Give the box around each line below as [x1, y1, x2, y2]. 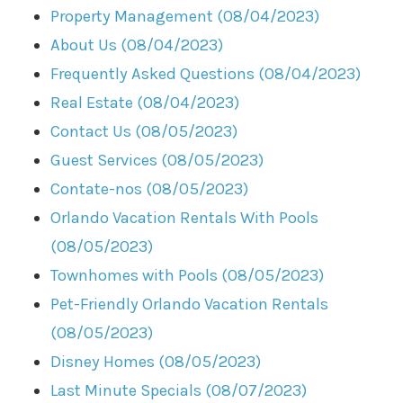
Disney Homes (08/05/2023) [50, 351, 262, 372]
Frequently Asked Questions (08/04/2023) [50, 63, 362, 84]
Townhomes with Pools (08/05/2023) [50, 264, 325, 285]
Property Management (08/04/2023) [50, 5, 320, 26]
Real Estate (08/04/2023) [50, 92, 240, 112]
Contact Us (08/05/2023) [50, 121, 238, 141]
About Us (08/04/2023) [50, 34, 224, 55]
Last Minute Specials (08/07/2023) [50, 380, 308, 400]
